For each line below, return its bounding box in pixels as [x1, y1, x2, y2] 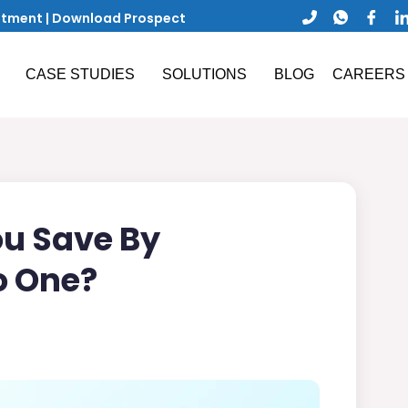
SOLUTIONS [161, 66, 247, 83]
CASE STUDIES [25, 66, 135, 83]
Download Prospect [52, 8, 186, 27]
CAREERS [331, 66, 405, 83]
